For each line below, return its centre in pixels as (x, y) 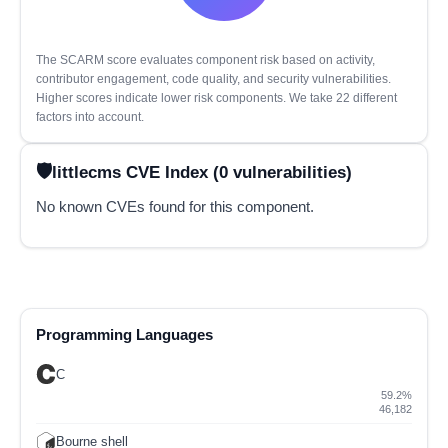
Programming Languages (124, 335)
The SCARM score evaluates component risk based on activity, (205, 60)
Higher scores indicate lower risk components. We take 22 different (216, 98)
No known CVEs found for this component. (175, 207)
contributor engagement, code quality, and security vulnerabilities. (213, 79)
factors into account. (90, 117)
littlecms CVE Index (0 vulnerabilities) (202, 171)
